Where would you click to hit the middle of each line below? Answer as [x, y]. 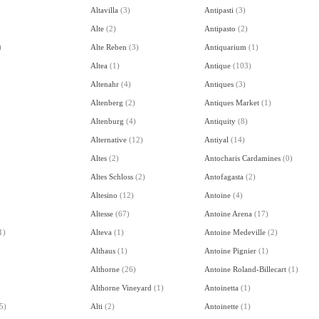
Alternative [108, 139]
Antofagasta [224, 176]
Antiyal [216, 139]
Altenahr [104, 84]
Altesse [101, 213]
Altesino [104, 195]
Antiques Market [231, 102]
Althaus [103, 250]
